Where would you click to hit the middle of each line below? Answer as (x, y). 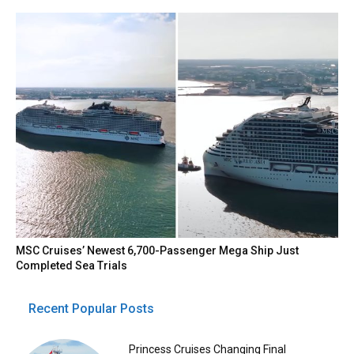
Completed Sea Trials (72, 266)
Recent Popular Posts (91, 309)
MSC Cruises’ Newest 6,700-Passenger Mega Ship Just (158, 251)
